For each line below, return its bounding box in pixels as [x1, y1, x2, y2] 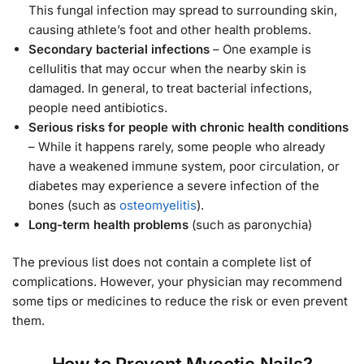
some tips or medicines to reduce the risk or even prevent [12, 292, 348, 309]
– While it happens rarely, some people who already [28, 139, 325, 155]
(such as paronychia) [188, 217, 312, 233]
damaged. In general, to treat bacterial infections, [28, 80, 312, 97]
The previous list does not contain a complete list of [12, 253, 312, 270]
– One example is [213, 41, 311, 58]
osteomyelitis [119, 197, 197, 214]
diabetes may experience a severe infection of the [28, 178, 319, 194]
